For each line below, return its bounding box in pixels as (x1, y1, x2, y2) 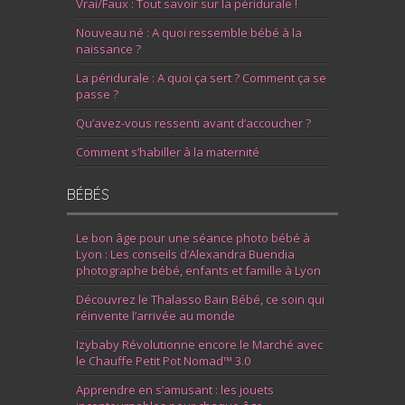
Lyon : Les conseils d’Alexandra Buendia (76, 246, 295, 263)
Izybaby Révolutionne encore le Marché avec (76, 336, 323, 353)
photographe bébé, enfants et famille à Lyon (76, 262, 321, 279)
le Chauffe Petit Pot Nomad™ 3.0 (76, 353, 250, 370)
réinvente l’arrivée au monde (76, 307, 235, 325)
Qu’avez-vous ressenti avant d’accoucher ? (76, 115, 311, 132)
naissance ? (76, 41, 141, 58)
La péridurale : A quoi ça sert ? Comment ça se (76, 70, 326, 87)
